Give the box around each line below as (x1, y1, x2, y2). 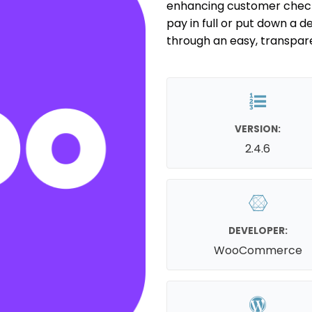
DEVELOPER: (228, 224, 288, 237)
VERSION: (235, 122, 281, 136)
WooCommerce (213, 242, 302, 258)
